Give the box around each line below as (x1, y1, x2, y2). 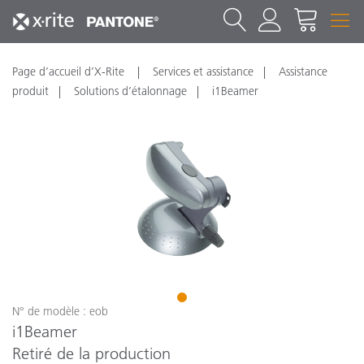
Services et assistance (153, 64, 253, 79)
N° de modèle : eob (12, 303, 108, 318)
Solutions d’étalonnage (74, 84, 187, 98)
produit (12, 84, 49, 98)
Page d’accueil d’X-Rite (12, 64, 128, 79)
